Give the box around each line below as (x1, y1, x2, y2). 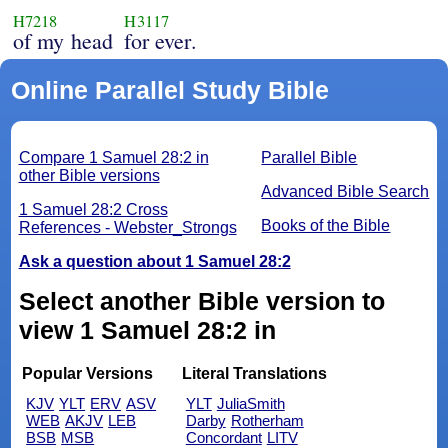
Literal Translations (181, 365, 327, 383)
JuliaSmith (216, 394, 285, 412)
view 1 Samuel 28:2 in (18, 316, 276, 345)
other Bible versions (18, 167, 160, 185)
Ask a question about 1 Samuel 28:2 (18, 253, 291, 271)
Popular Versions (22, 365, 154, 383)
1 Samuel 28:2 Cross (18, 201, 168, 219)
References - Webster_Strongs (18, 219, 237, 237)
